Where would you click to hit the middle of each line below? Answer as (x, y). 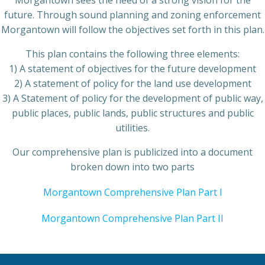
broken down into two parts (132, 167)
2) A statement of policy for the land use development (132, 83)
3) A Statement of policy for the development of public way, (132, 98)
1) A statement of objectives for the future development (132, 69)
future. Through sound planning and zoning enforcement (132, 15)
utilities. (132, 128)
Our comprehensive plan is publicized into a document (132, 152)
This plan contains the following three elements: (132, 54)
